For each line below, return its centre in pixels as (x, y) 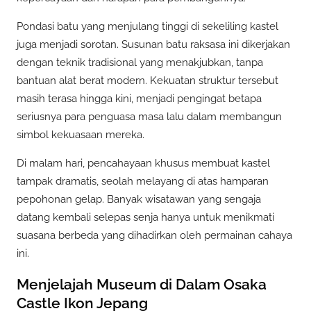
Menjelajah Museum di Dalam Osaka (142, 284)
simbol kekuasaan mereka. (81, 135)
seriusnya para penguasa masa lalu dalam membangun (149, 117)
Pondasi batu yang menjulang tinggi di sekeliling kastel (148, 27)
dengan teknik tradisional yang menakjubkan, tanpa (140, 63)
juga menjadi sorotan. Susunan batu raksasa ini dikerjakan (153, 45)
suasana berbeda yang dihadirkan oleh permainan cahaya (154, 236)
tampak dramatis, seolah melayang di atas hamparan (143, 182)
